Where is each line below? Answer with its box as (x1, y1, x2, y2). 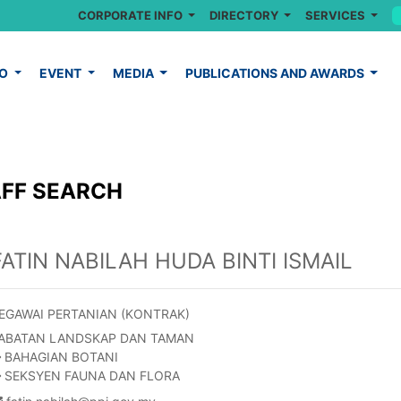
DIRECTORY (209, 8, 281, 22)
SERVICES (304, 8, 368, 22)
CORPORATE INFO (77, 8, 185, 22)
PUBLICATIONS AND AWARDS (184, 65, 367, 81)
